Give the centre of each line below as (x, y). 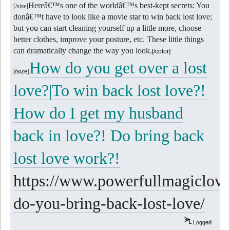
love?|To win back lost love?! (110, 90)
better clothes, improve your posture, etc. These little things (109, 39)
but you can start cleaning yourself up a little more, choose (108, 28)
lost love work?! (67, 158)
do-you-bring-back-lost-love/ (109, 203)
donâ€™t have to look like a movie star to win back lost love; (113, 16)
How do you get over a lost (118, 68)
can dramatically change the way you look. (83, 50)
